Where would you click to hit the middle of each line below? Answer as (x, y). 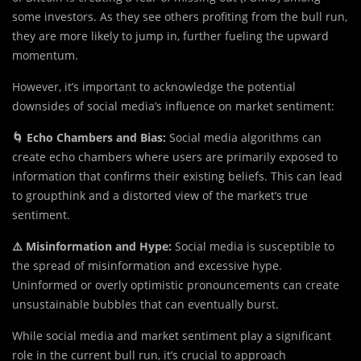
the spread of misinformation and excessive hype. (147, 266)
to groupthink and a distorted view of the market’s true (160, 196)
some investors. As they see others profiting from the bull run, (180, 17)
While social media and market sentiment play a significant (172, 336)
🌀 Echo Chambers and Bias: (89, 138)
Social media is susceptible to (255, 247)
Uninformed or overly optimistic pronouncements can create (176, 285)
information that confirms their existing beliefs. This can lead (177, 176)
